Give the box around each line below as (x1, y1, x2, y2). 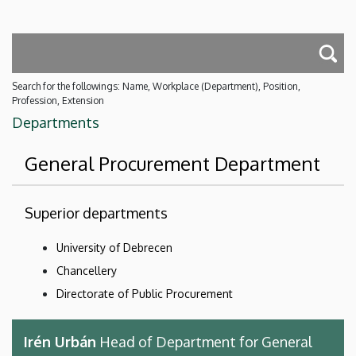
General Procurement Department (25, 150, 320, 176)
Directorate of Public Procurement (56, 286, 233, 300)
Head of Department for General (96, 332, 312, 350)
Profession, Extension (12, 94, 104, 106)
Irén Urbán (24, 332, 96, 350)
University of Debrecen (56, 240, 172, 254)
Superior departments (25, 203, 168, 222)
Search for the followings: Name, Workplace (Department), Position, (12, 79, 300, 92)
